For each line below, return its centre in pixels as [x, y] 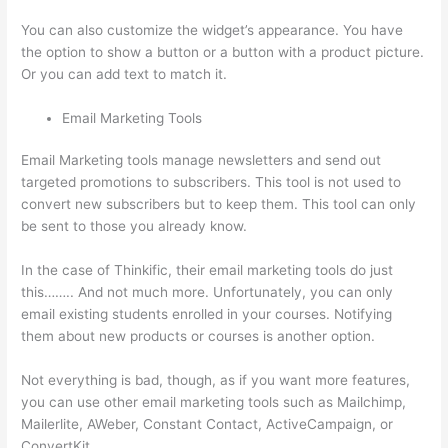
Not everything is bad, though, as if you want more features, [216, 379]
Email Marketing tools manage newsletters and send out [201, 160]
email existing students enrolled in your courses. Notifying [207, 314]
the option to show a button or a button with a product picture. [223, 51]
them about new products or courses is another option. [198, 336]
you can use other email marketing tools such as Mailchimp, [214, 401]
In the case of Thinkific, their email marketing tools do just [207, 270]
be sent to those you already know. [134, 226]
